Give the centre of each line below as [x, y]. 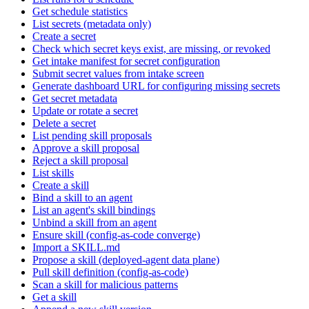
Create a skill [61, 185]
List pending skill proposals [92, 136]
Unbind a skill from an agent [94, 222]
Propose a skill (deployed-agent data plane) [126, 260]
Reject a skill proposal [80, 160]
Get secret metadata [75, 98]
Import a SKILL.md [76, 247]
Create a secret [64, 36]
